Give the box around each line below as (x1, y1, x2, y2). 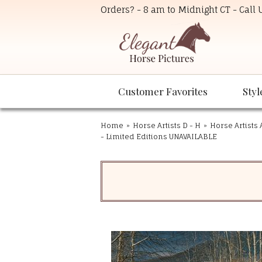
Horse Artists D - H (133, 121, 201, 130)
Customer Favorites (118, 85, 208, 98)
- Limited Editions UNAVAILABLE (101, 132, 217, 142)
